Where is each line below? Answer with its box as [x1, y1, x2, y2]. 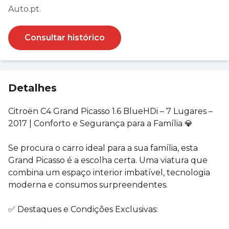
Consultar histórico [25, 32, 105, 42]
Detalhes [8, 81, 57, 94]
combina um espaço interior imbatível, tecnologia [8, 167, 210, 177]
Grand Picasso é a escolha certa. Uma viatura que [8, 155, 208, 165]
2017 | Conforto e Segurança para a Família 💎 [8, 118, 193, 128]
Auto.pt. [8, 4, 41, 14]
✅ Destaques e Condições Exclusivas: [8, 204, 158, 214]
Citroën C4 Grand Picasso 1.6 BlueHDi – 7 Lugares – [8, 106, 213, 116]
